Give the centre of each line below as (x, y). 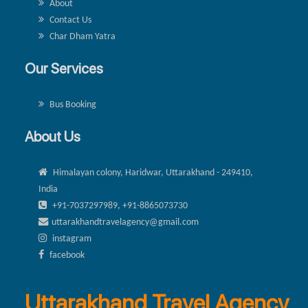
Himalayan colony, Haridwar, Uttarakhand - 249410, (152, 173)
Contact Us (69, 21)
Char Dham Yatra (81, 37)
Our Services (64, 69)
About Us (53, 137)
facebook (66, 256)
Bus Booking (72, 105)
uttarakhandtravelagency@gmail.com (125, 223)
